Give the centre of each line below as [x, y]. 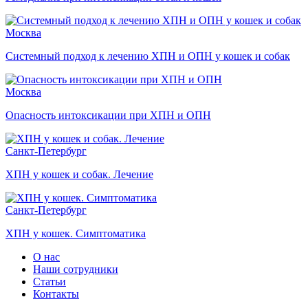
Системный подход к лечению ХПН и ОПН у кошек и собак [148, 56]
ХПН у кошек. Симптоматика [76, 234]
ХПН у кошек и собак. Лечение [79, 175]
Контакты [56, 294]
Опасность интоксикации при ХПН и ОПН [108, 115]
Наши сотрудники [76, 269]
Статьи [49, 282]
